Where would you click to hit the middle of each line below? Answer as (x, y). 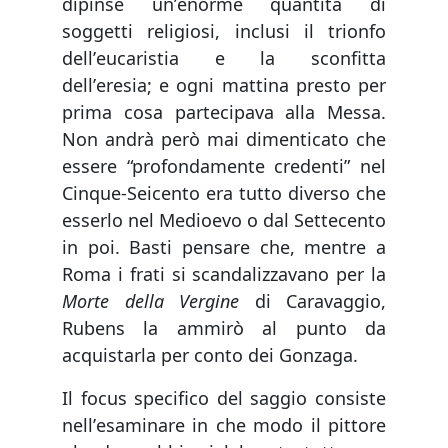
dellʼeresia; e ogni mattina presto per (224, 85)
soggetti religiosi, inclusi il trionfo (224, 31)
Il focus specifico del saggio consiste (224, 398)
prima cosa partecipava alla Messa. (224, 112)
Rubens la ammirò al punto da (224, 328)
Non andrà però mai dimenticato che (224, 139)
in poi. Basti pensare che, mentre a (224, 247)
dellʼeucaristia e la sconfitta (224, 58)
